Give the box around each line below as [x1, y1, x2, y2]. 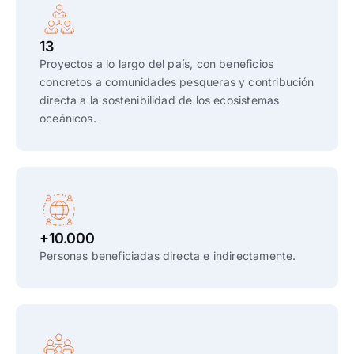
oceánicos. [40, 111, 96, 125]
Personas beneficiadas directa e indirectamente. [40, 249, 296, 262]
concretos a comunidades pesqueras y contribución [40, 75, 314, 88]
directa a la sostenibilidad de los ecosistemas [40, 93, 280, 107]
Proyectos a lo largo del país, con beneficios [40, 57, 274, 70]
